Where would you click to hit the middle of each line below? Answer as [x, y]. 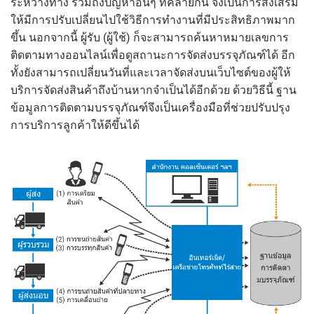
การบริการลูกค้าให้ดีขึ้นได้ [75, 125]
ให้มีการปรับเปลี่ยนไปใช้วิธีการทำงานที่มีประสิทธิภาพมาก [153, 20]
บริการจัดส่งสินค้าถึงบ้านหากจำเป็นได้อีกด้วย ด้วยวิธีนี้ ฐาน [153, 90]
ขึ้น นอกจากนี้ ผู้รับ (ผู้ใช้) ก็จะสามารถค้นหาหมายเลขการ [150, 37]
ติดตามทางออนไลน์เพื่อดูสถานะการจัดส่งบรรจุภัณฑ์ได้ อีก [153, 55]
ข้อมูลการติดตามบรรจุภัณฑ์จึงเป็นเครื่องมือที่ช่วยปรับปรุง [150, 107]
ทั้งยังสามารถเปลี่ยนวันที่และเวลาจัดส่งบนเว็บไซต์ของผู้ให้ [151, 72]
